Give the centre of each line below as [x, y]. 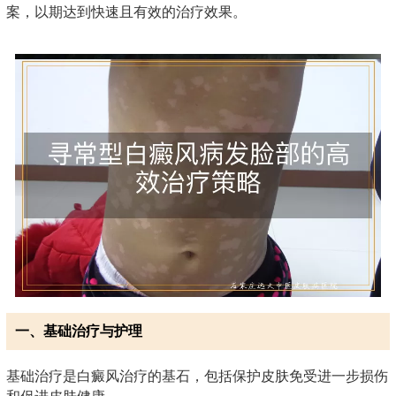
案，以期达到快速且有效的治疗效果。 [126, 12]
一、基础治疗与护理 [79, 331]
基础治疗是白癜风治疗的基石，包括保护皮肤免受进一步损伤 [197, 376]
